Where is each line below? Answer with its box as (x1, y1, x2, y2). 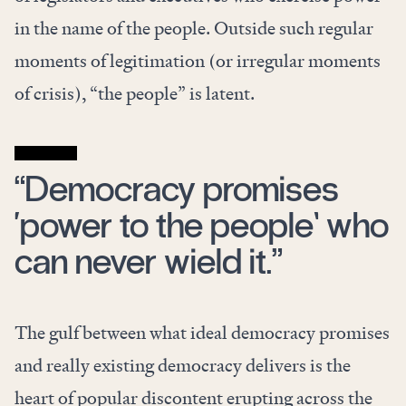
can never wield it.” (14, 239, 283, 285)
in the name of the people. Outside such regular (14, 16, 373, 41)
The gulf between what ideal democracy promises (14, 321, 390, 345)
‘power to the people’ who (14, 203, 389, 248)
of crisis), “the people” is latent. (14, 82, 255, 106)
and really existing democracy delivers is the (14, 353, 351, 378)
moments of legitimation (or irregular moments (14, 49, 381, 73)
